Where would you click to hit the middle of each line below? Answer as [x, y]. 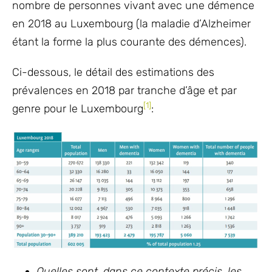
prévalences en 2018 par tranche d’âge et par [124, 90]
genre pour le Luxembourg [78, 109]
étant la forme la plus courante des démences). [129, 42]
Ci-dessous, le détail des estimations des [113, 72]
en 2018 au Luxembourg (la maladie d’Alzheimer [131, 24]
